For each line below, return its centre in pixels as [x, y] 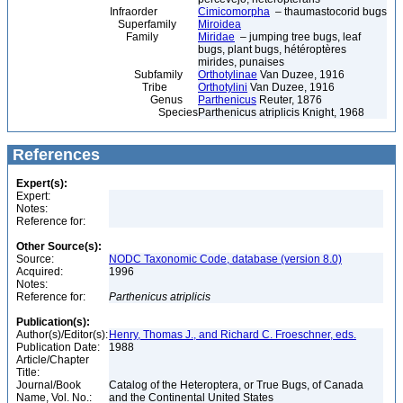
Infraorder [85, 12]
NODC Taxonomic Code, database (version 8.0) [225, 259]
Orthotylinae [228, 75]
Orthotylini [223, 87]
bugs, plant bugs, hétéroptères [272, 49]
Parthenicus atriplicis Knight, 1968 [281, 112]
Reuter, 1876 [289, 100]
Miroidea [219, 24]
